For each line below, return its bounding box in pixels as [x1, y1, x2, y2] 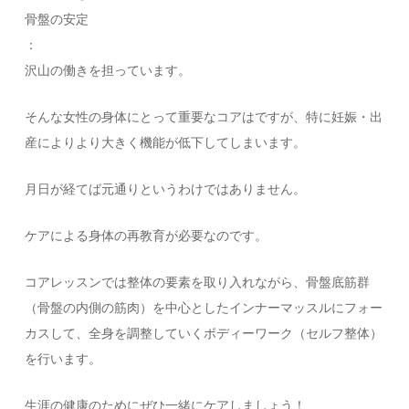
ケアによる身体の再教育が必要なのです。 [25, 227, 268, 243]
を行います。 [25, 351, 102, 366]
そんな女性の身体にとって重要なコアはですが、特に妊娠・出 [25, 109, 383, 124]
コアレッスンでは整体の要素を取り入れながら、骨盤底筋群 [25, 274, 371, 289]
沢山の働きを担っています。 [25, 62, 192, 78]
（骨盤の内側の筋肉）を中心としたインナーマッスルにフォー [25, 299, 383, 315]
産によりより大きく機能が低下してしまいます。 [25, 134, 307, 150]
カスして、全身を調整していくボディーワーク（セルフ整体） [25, 325, 383, 341]
